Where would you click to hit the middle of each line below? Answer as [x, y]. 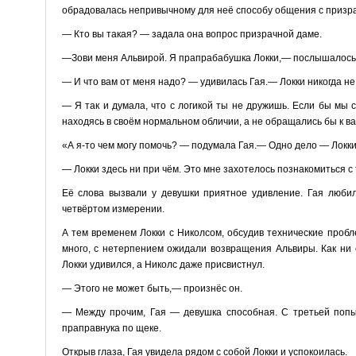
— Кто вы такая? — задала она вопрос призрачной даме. [192, 34]
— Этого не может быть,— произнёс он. [152, 288]
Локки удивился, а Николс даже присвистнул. [163, 264]
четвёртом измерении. [113, 209]
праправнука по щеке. [111, 328]
